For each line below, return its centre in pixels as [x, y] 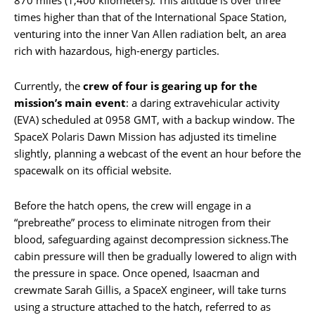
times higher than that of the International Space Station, [150, 17]
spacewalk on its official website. [93, 170]
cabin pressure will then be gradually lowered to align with [155, 256]
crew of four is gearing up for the [170, 85]
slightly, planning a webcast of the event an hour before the [157, 153]
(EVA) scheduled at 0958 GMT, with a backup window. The [154, 119]
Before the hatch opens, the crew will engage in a [133, 205]
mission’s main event [70, 102]
